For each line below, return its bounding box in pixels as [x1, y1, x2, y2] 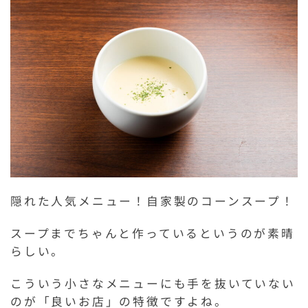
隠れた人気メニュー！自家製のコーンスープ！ [10, 192, 295, 210]
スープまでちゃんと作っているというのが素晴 [10, 225, 295, 242]
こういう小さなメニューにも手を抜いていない [10, 275, 296, 292]
